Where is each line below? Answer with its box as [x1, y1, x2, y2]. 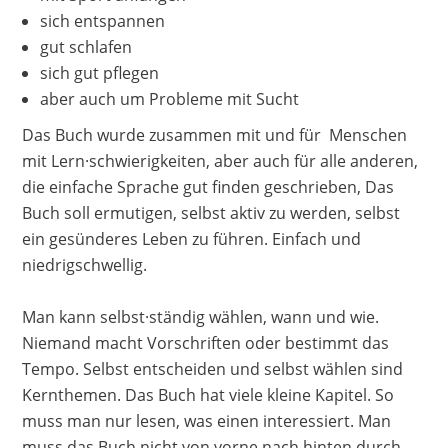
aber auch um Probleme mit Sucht [40, 88, 300, 111]
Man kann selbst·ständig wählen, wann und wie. [22, 306, 380, 329]
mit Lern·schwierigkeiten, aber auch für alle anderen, [22, 150, 419, 173]
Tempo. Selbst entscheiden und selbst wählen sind [22, 358, 404, 381]
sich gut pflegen [40, 62, 160, 85]
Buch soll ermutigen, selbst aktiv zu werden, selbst [22, 202, 401, 225]
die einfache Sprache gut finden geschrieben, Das [22, 176, 395, 199]
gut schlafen [40, 36, 133, 59]
